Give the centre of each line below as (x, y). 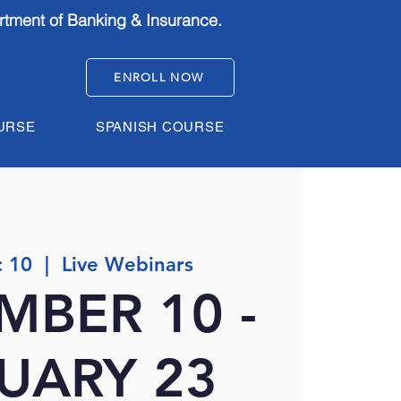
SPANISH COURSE (160, 127)
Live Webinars (128, 264)
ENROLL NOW (159, 77)
